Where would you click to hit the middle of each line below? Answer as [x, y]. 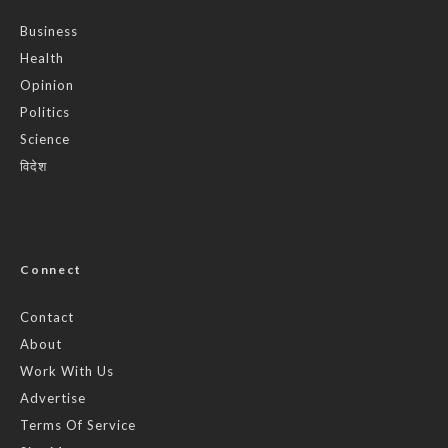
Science [45, 139]
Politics [45, 112]
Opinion [47, 85]
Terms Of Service [78, 425]
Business [49, 31]
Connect [51, 270]
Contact [47, 317]
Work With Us [67, 371]
